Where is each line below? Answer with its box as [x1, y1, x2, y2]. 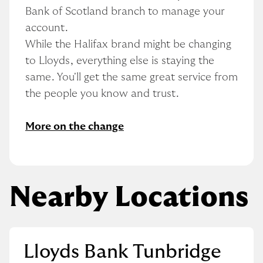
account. [25, 22, 68, 33]
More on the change [25, 121, 124, 132]
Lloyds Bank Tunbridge [23, 242, 221, 261]
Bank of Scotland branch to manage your [25, 6, 225, 17]
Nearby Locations [9, 183, 248, 212]
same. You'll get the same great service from [25, 72, 238, 83]
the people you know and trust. [25, 88, 179, 99]
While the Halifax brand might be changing [25, 39, 231, 50]
